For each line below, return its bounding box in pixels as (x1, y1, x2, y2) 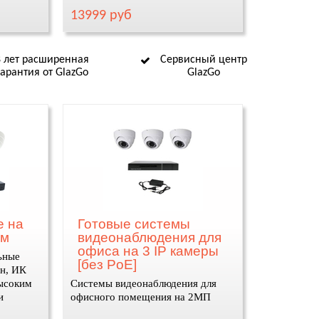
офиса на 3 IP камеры (78, 244, 219, 258)
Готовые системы (78, 216, 191, 231)
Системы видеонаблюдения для (70, 278, 217, 289)
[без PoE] (78, 257, 137, 272)
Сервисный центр (160, 54, 247, 66)
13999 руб (70, 9, 132, 23)
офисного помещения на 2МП (70, 291, 211, 303)
